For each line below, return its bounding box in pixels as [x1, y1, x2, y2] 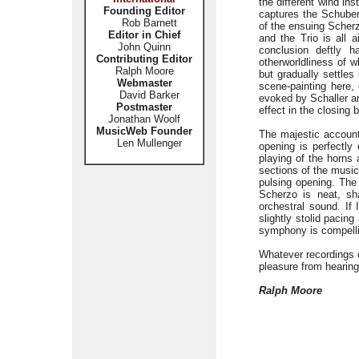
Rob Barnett [121, 17, 177, 29]
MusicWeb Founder [96, 125, 192, 137]
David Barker [109, 89, 179, 101]
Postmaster [116, 101, 172, 113]
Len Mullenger [107, 137, 182, 149]
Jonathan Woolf [108, 113, 180, 125]
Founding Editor [103, 5, 185, 17]
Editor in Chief [108, 29, 180, 41]
